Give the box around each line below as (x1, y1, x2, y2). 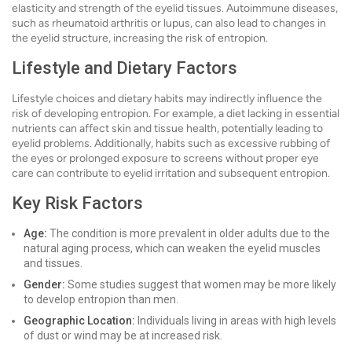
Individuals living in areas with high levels (135, 314, 336, 328)
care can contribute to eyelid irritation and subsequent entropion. (12, 167, 330, 181)
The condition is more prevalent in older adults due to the (47, 227, 330, 240)
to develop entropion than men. (24, 293, 178, 306)
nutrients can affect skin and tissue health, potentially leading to (12, 122, 323, 136)
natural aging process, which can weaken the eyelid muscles (24, 242, 321, 255)
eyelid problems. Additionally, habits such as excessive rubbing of (12, 137, 330, 151)
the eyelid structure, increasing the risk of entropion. (12, 31, 268, 46)
